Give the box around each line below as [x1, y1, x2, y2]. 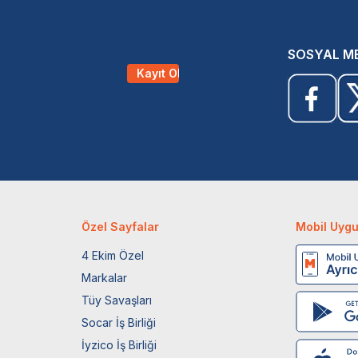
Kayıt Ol [137, 66, 181, 80]
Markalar [82, 270, 128, 284]
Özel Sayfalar [82, 219, 160, 233]
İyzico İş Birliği [82, 337, 157, 352]
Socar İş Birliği [82, 315, 157, 329]
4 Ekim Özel [82, 248, 145, 262]
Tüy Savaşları [82, 292, 153, 307]
